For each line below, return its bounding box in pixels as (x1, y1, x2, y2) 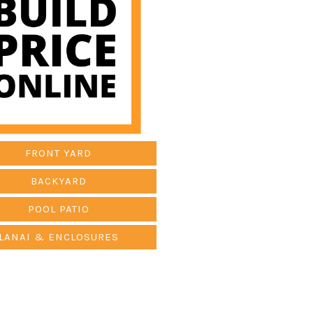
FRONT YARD (25, 146, 92, 159)
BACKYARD (30, 174, 87, 187)
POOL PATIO (27, 202, 89, 215)
